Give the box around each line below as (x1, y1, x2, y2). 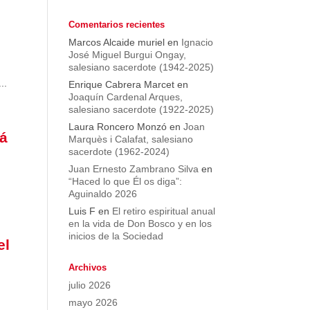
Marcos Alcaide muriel (68, 37, 165, 48)
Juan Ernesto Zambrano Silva (68, 163, 199, 174)
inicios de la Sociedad (68, 230, 163, 241)
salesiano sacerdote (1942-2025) (68, 62, 214, 73)
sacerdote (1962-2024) (68, 146, 170, 157)
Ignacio (181, 37, 213, 48)
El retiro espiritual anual (111, 206, 215, 217)
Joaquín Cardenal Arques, (68, 91, 183, 102)
